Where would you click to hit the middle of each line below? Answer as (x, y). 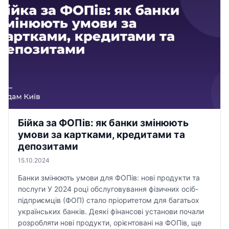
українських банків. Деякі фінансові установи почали (111, 211)
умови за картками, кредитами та (101, 135)
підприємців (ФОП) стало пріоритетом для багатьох (109, 200)
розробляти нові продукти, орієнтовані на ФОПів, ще (110, 223)
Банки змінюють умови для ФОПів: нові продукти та (109, 178)
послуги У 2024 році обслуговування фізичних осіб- (108, 189)
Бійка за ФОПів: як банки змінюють (103, 123)
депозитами (48, 146)
